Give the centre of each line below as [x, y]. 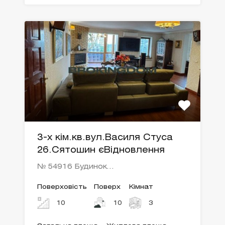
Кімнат [141, 187]
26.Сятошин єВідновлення [101, 150]
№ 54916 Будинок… [75, 167]
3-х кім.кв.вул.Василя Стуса [105, 138]
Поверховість [62, 187]
